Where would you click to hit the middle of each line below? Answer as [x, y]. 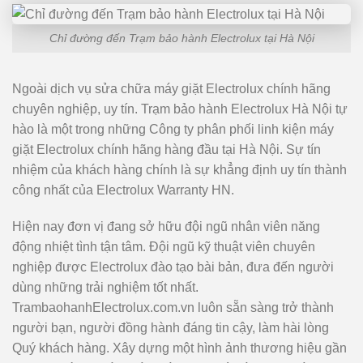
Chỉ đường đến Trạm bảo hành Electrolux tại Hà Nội [181, 38]
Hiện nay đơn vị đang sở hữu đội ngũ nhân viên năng [166, 227]
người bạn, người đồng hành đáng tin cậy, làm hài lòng [171, 328]
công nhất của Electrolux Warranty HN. [123, 190]
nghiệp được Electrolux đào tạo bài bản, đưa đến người [173, 267]
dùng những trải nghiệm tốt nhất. [105, 288]
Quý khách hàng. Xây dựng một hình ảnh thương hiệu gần [179, 348]
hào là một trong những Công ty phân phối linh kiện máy [173, 129]
